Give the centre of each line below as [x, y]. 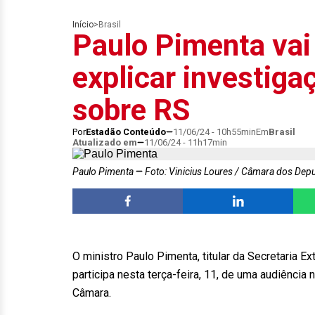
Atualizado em [105, 142]
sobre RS [131, 110]
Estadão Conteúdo [126, 132]
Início [83, 25]
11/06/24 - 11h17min [186, 142]
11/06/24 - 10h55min [214, 132]
